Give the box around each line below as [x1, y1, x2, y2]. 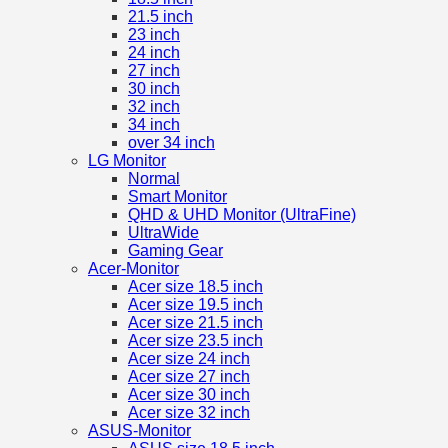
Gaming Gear [128, 241, 223, 259]
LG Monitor [88, 151, 166, 169]
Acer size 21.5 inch [128, 313, 263, 331]
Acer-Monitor [88, 259, 179, 277]
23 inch [128, 25, 180, 43]
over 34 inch [128, 133, 215, 151]
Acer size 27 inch [128, 367, 250, 385]
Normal [128, 169, 180, 187]
